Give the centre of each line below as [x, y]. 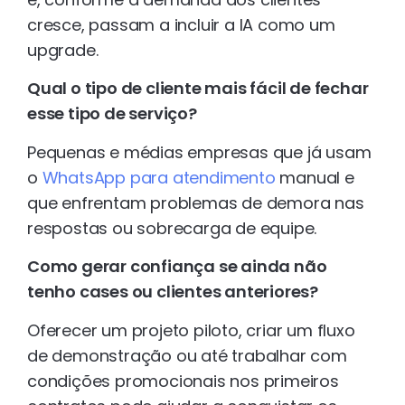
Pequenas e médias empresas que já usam [199, 152]
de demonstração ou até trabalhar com [187, 355]
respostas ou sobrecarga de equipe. [172, 228]
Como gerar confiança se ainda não [177, 267]
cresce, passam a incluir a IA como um [181, 24]
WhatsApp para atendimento [159, 177]
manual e [315, 177]
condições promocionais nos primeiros [183, 381]
